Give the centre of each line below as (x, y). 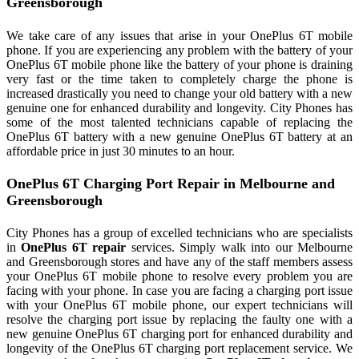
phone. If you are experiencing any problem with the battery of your (179, 50)
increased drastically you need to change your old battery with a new (179, 93)
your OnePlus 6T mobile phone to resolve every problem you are (179, 276)
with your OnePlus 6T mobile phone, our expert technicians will (179, 305)
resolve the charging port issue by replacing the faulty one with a (179, 320)
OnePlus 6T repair (74, 248)
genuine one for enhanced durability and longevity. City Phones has (179, 107)
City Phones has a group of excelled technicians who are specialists (179, 233)
